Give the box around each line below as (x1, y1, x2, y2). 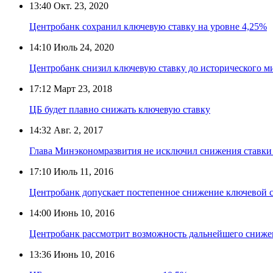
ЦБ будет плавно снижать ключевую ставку (29, 104, 210, 115)
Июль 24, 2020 (51, 41, 114, 52)
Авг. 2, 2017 (51, 124, 103, 135)
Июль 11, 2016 (51, 166, 113, 177)
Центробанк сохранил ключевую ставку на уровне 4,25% (29, 21, 267, 32)
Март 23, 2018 (51, 83, 112, 94)
